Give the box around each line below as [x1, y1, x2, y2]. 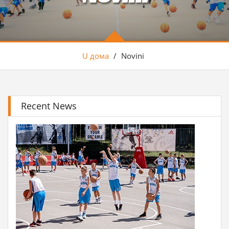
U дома [82, 51, 109, 61]
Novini [121, 51, 144, 61]
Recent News [21, 100, 77, 112]
